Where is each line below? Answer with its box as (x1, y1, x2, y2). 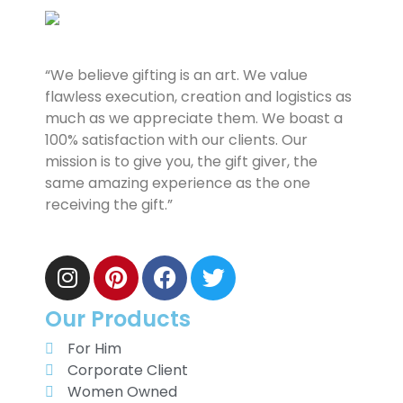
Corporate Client (67, 359, 188, 381)
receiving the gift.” (45, 193, 173, 215)
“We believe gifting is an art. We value (45, 64, 308, 85)
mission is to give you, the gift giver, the (45, 150, 318, 172)
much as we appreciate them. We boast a (45, 107, 343, 129)
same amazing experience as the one (45, 172, 310, 193)
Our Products (45, 303, 191, 334)
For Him (67, 337, 121, 359)
